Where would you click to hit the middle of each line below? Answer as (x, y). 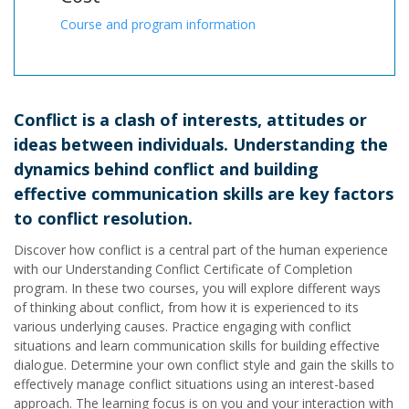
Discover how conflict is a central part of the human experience (201, 250)
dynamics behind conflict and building (166, 169)
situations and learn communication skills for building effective (197, 346)
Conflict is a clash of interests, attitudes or (190, 120)
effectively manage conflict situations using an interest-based (194, 384)
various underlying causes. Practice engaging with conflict (183, 327)
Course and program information (158, 25)
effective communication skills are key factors (204, 194)
